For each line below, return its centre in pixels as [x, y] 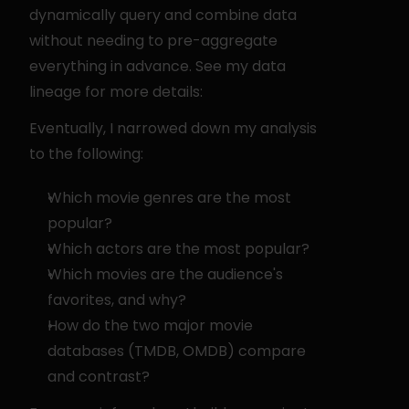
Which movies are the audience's [165, 274]
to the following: [86, 153]
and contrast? [99, 376]
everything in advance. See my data [157, 66]
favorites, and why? [117, 299]
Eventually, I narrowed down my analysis [173, 128]
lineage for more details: [116, 91]
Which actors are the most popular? [178, 248]
